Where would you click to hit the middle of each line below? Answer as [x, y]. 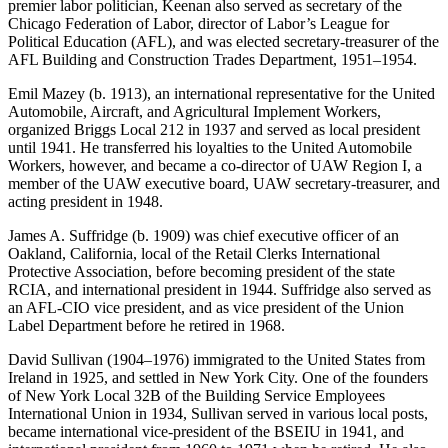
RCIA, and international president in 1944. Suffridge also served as [219, 290]
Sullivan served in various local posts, [309, 414]
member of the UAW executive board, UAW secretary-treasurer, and [224, 184]
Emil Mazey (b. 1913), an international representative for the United [221, 94]
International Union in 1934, [99, 414]
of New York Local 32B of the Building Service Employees [196, 396]
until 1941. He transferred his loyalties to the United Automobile [210, 148]
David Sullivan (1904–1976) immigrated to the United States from [216, 360]
